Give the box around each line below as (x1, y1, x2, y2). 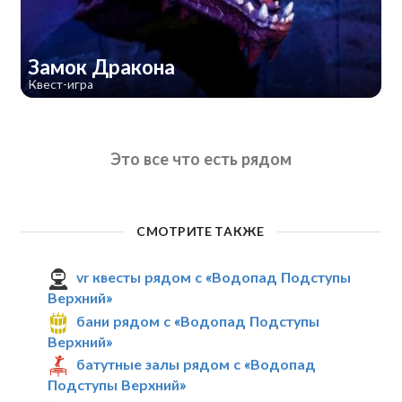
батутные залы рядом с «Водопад (76, 355, 317, 373)
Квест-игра (27, 75, 93, 92)
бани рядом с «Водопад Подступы (76, 311, 320, 329)
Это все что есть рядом (110, 149, 292, 170)
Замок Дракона (27, 54, 179, 79)
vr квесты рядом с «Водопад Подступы (76, 267, 352, 285)
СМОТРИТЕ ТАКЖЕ (136, 223, 265, 240)
